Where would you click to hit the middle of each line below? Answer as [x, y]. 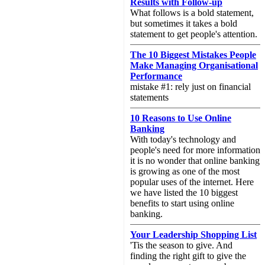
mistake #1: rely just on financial [190, 87]
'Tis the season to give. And [181, 245]
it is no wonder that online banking [195, 161]
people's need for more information [195, 150]
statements [149, 97]
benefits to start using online [182, 203]
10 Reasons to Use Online [181, 118]
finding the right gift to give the [188, 256]
